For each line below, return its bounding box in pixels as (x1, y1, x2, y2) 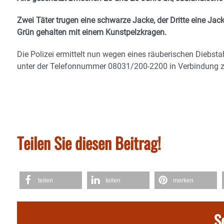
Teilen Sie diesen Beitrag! (17, 130, 161, 154)
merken (173, 176, 193, 184)
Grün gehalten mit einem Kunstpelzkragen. (17, 27, 166, 37)
